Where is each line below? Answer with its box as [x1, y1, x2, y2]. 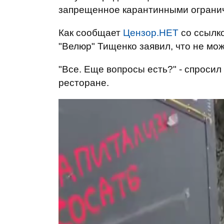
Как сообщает [58, 27, 123, 38]
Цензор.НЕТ [123, 27, 178, 38]
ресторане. [58, 77, 111, 88]
